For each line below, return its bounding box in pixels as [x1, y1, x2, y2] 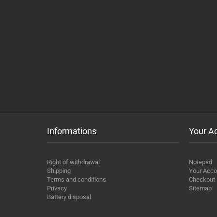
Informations [47, 126, 96, 136]
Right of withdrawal [47, 158, 100, 166]
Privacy [47, 185, 67, 192]
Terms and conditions [47, 176, 106, 183]
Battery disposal [47, 193, 91, 201]
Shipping [47, 167, 71, 174]
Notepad [188, 158, 212, 166]
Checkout [188, 176, 215, 183]
